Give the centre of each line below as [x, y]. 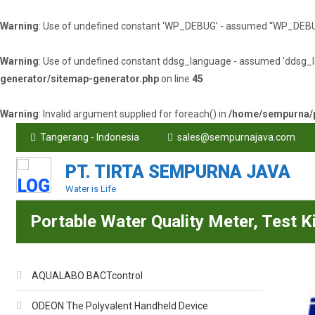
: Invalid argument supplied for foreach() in [134, 114]
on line [175, 79]
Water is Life [91, 189]
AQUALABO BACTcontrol [88, 276]
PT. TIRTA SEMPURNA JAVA [178, 172]
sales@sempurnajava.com [237, 137]
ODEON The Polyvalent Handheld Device [120, 306]
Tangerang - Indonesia [90, 137]
